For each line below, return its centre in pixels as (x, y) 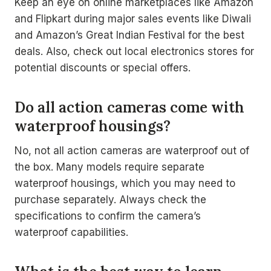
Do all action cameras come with (129, 107)
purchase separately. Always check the (110, 200)
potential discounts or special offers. (103, 68)
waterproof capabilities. (71, 232)
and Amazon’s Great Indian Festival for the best (129, 35)
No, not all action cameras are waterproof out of (132, 151)
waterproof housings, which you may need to (125, 183)
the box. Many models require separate (109, 167)
